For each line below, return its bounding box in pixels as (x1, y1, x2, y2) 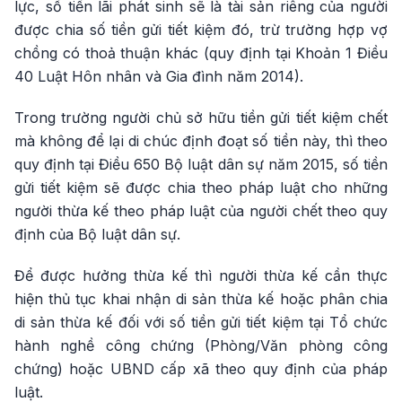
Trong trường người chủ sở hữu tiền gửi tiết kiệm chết (14, 109, 388, 127)
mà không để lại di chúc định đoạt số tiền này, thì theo (14, 132, 388, 150)
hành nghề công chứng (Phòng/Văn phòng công (14, 336, 388, 354)
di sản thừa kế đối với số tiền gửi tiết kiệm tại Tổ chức (14, 313, 388, 331)
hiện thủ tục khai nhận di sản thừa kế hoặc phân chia (14, 290, 388, 308)
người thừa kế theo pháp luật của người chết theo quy (14, 202, 388, 220)
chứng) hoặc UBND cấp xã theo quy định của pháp (14, 360, 388, 378)
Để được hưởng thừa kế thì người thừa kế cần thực (14, 267, 388, 284)
